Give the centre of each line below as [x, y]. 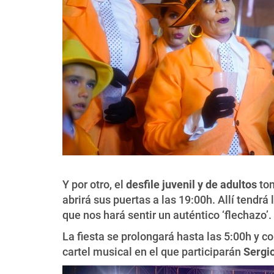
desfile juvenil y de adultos [191, 184]
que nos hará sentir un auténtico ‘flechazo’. [167, 215]
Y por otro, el [94, 184]
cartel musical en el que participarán [153, 252]
